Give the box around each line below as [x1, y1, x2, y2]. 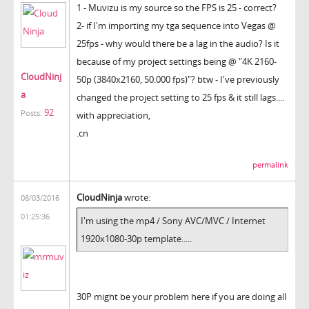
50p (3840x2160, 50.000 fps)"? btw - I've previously [77, 72, 279, 86]
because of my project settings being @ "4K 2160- [77, 54, 277, 68]
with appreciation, [77, 108, 150, 121]
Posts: [21, 108, 42, 118]
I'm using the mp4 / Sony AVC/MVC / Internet [81, 214, 266, 227]
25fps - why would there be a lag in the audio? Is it [77, 37, 279, 50]
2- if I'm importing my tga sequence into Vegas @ [77, 19, 276, 32]
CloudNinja [77, 190, 122, 203]
